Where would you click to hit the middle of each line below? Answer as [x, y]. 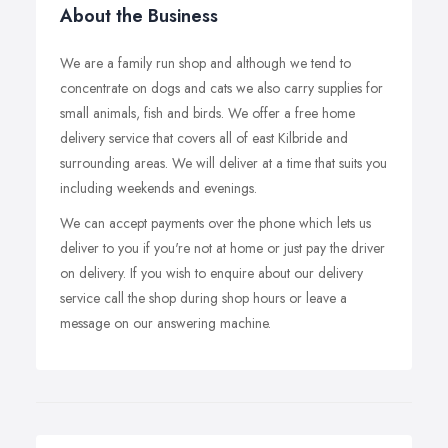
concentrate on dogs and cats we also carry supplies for [221, 88]
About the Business [139, 16]
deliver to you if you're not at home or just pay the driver [222, 248]
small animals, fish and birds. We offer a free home [207, 113]
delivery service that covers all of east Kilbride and [204, 138]
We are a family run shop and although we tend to [205, 63]
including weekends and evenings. [158, 188]
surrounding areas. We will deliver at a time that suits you [223, 163]
